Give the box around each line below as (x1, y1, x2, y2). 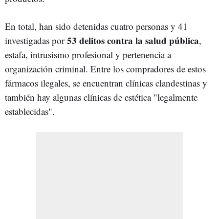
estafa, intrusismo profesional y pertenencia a (5, 48, 171, 61)
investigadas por (5, 34, 67, 46)
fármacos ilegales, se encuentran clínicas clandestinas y (5, 76, 207, 89)
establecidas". (5, 105, 55, 117)
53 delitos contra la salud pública (67, 33, 199, 47)
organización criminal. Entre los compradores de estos (5, 62, 206, 75)
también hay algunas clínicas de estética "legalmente (5, 90, 197, 103)
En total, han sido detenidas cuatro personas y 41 (5, 20, 188, 32)
